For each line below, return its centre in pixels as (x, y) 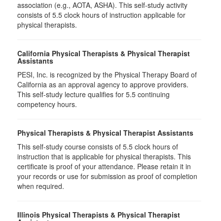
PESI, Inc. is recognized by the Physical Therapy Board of (107, 75)
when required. (41, 186)
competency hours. (47, 104)
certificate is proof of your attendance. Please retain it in (104, 166)
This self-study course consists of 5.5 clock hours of (98, 147)
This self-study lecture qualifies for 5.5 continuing (93, 94)
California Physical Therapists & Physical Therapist (104, 54)
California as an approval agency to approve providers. (103, 85)
